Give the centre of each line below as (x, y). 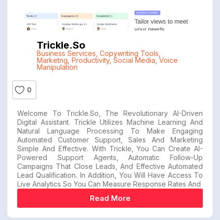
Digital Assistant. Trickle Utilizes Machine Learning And (110, 122)
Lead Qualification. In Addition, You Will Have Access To (110, 175)
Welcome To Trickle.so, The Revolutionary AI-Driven (110, 113)
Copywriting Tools (129, 54)
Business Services (66, 54)
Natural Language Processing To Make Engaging (110, 131)
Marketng (52, 60)
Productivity (90, 60)
